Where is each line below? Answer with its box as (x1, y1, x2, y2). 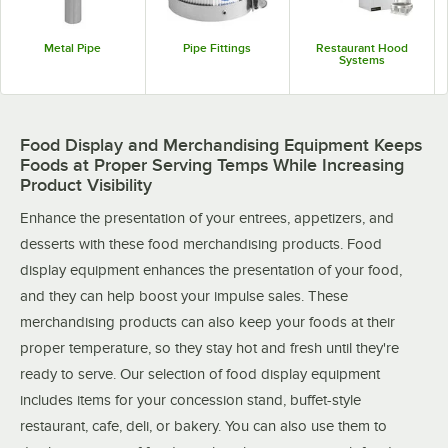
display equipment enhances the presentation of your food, (20, 261, 402, 278)
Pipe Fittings (183, 40, 252, 55)
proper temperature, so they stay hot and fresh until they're (20, 339, 399, 356)
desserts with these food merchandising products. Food (20, 235, 382, 252)
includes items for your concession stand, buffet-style (20, 391, 361, 408)
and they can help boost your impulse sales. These (20, 287, 348, 304)
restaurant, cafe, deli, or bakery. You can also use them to (20, 417, 387, 434)
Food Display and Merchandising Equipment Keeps (20, 134, 422, 155)
